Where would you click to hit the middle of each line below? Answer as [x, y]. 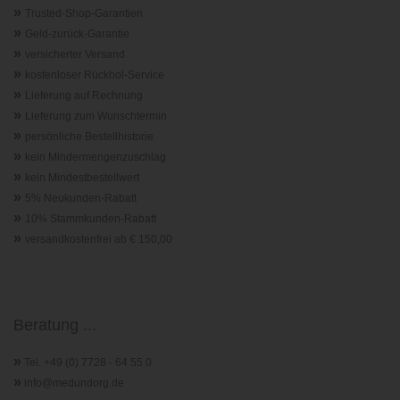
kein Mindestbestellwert [82, 178]
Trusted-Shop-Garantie [81, 13]
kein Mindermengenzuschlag [96, 157]
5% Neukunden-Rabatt [81, 198]
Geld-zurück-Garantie [77, 34]
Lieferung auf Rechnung [84, 96]
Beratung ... [55, 325]
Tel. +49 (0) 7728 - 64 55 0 [88, 362]
